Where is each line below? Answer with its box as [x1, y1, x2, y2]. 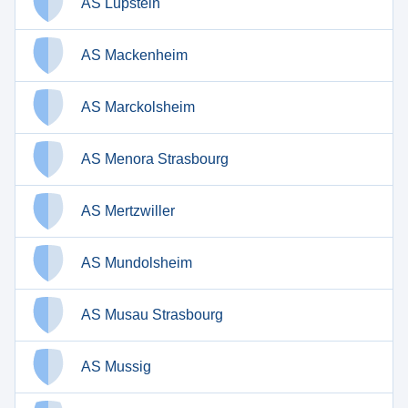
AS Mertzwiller [81, 203, 175, 219]
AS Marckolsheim [81, 99, 195, 115]
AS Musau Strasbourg [81, 307, 223, 322]
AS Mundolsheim [81, 255, 192, 270]
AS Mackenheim [81, 47, 188, 63]
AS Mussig [81, 359, 151, 374]
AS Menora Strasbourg [81, 151, 229, 167]
